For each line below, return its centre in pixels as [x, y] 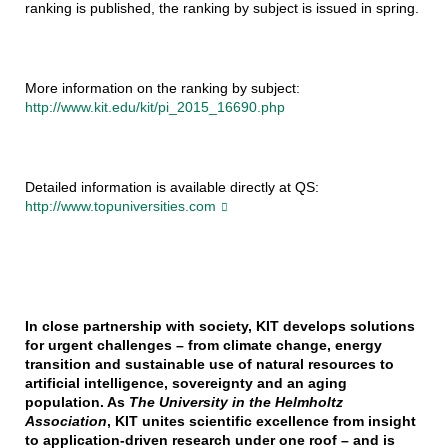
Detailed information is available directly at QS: [171, 187]
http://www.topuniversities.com [120, 206]
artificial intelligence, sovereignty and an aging [185, 383]
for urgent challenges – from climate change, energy [203, 345]
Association [65, 421]
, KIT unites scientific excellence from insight [261, 421]
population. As [76, 402]
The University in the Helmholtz [235, 402]
